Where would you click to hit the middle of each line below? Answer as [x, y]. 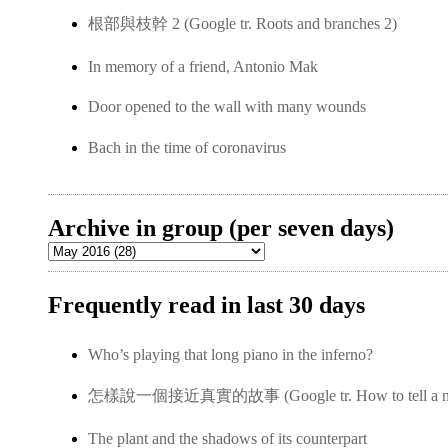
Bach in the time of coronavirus [187, 147]
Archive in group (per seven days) [221, 227]
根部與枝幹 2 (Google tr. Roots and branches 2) [242, 24]
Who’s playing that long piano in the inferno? [230, 354]
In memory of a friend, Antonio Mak [203, 66]
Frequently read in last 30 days [206, 304]
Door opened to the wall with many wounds [227, 107]
